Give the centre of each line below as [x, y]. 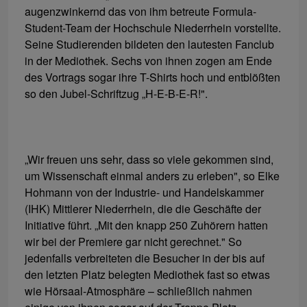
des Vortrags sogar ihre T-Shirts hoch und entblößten [152, 77]
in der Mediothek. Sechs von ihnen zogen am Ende [148, 61]
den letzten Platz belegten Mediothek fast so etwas [147, 275]
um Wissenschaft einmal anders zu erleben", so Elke [152, 176]
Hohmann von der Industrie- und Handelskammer [144, 193]
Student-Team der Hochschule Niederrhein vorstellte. [153, 28]
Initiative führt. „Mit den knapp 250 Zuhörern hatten [146, 225]
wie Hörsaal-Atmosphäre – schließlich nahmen [138, 291]
